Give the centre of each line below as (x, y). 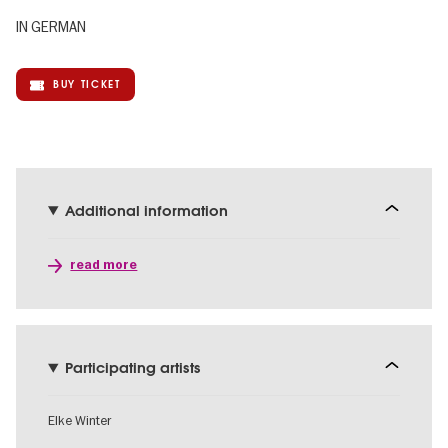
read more (104, 265)
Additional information (146, 211)
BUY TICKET (87, 85)
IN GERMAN (51, 27)
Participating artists (132, 368)
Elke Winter (79, 420)
